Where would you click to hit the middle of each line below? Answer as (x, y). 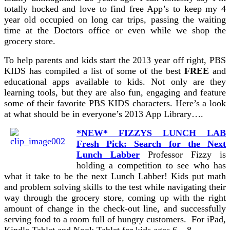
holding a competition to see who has (151, 165)
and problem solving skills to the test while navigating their (115, 187)
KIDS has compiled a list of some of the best (94, 71)
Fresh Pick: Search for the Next (151, 143)
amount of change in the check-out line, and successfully (115, 208)
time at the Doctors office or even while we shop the (115, 30)
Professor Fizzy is (183, 154)
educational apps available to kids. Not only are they (115, 81)
